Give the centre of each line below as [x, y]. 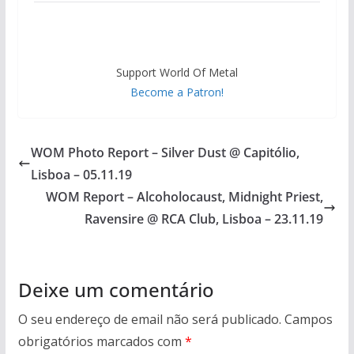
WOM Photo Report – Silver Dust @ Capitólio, [165, 153]
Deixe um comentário [116, 290]
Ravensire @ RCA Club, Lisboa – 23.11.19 [204, 219]
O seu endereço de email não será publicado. [149, 320]
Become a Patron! [177, 92]
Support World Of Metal [177, 73]
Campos [308, 320]
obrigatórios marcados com [101, 342]
